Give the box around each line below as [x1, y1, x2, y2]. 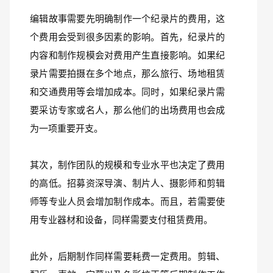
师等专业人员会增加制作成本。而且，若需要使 [30, 196, 225, 207]
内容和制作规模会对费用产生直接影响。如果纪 [30, 50, 225, 60]
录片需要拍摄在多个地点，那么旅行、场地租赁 [30, 68, 225, 79]
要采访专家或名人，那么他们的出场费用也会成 [30, 105, 225, 115]
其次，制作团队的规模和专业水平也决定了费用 [30, 160, 225, 170]
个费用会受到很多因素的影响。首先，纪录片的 [30, 32, 225, 42]
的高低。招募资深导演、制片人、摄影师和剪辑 [30, 178, 225, 188]
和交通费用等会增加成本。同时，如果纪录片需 [30, 87, 225, 97]
